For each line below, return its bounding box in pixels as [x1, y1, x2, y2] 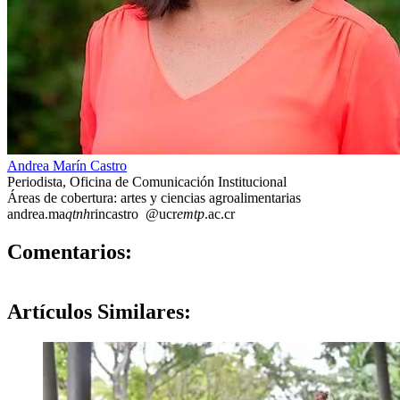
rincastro [90, 206, 138, 222]
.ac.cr [204, 206, 235, 222]
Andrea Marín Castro [7, 158, 127, 174]
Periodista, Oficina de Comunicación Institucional [7, 174, 287, 190]
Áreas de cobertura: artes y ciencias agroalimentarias [7, 190, 301, 206]
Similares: [92, 300, 191, 324]
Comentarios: [7, 240, 132, 264]
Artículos [7, 300, 92, 324]
